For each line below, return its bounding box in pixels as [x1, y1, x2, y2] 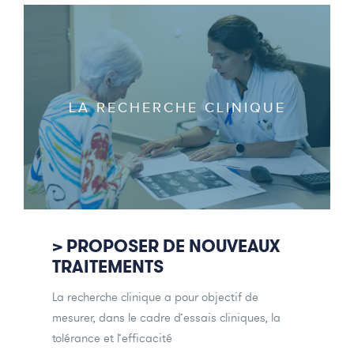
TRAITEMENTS [52, 255, 164, 278]
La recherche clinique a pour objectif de [52, 289, 258, 305]
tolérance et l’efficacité [52, 330, 172, 346]
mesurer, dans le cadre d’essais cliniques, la [52, 310, 281, 326]
